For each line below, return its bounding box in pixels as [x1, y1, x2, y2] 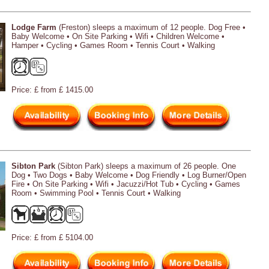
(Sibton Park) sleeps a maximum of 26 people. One [55, 161, 236, 171]
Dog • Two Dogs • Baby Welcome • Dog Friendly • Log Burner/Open [11, 170, 246, 180]
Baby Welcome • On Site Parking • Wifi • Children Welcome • [11, 31, 225, 41]
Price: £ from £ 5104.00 [11, 232, 93, 242]
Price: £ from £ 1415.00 [11, 85, 93, 94]
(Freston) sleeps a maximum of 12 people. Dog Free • [56, 22, 246, 32]
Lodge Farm [11, 22, 56, 32]
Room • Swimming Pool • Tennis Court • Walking [11, 188, 181, 198]
